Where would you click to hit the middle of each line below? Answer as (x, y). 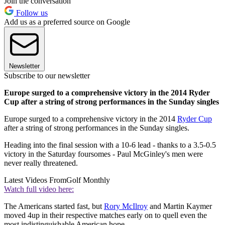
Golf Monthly (88, 180)
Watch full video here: (39, 189)
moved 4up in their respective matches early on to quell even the (105, 215)
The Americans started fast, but (54, 206)
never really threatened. (41, 163)
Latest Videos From (35, 180)
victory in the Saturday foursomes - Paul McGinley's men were (103, 154)
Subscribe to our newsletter (47, 76)
